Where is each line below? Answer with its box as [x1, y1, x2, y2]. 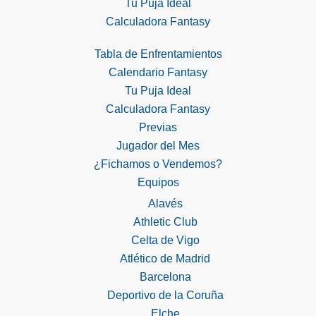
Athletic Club [133, 215, 197, 228]
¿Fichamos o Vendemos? [94, 157, 222, 170]
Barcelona [139, 270, 191, 283]
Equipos [137, 176, 179, 188]
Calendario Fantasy [109, 66, 207, 78]
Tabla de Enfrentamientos [94, 47, 222, 60]
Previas [139, 121, 177, 133]
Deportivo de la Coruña [107, 288, 224, 301]
